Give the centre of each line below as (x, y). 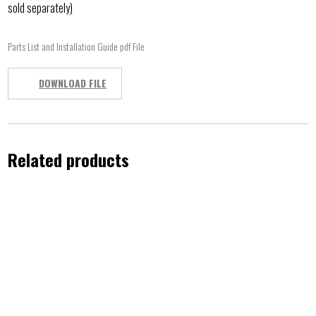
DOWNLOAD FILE (73, 83)
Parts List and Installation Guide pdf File (77, 47)
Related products (69, 160)
